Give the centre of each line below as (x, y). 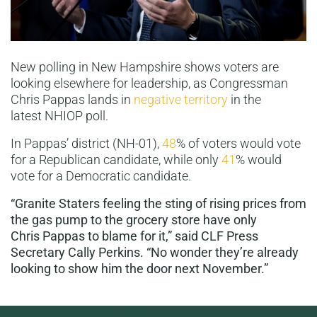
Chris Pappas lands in (72, 99)
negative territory (181, 99)
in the (244, 99)
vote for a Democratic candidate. (101, 176)
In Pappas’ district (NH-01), (86, 143)
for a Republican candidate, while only (116, 160)
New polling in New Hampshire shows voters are (145, 67)
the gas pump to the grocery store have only (134, 220)
